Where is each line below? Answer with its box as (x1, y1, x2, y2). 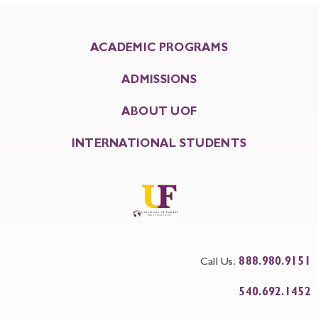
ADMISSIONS (121, 75, 197, 87)
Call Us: (199, 257, 236, 269)
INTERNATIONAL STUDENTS (71, 139, 247, 151)
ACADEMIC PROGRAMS (89, 43, 229, 55)
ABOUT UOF (121, 107, 197, 119)
